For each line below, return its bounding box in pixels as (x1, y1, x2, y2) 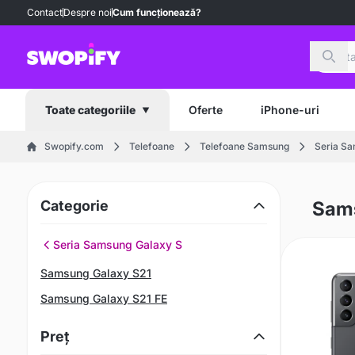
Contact (27, 6, 63, 18)
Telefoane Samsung (200, 140, 289, 152)
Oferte (189, 102, 223, 116)
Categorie (40, 197, 109, 214)
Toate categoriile (45, 103, 136, 116)
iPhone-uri (261, 102, 319, 116)
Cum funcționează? (113, 6, 201, 18)
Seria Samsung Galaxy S (53, 238, 182, 251)
